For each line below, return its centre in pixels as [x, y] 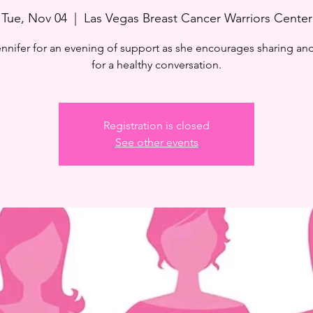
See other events [156, 142]
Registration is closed [156, 125]
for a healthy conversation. [156, 65]
